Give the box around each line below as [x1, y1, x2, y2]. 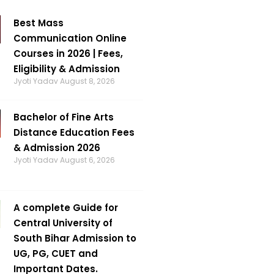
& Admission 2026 [13, 141, 100, 154]
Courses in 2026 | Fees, [13, 47, 123, 60]
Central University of [13, 216, 113, 229]
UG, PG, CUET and [13, 246, 98, 260]
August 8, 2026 [59, 76, 115, 86]
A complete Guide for [13, 201, 118, 214]
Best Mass [13, 17, 64, 29]
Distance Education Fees [13, 126, 135, 139]
